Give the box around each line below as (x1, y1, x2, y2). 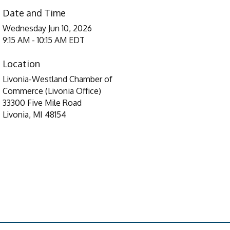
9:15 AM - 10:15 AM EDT (3, 35, 85, 45)
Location (3, 58, 41, 69)
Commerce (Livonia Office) (3, 86, 102, 96)
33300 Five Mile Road (3, 98, 82, 108)
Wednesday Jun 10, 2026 (3, 23, 92, 33)
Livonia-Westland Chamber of (3, 74, 113, 84)
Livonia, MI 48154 (3, 109, 67, 120)
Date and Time (3, 7, 66, 18)
